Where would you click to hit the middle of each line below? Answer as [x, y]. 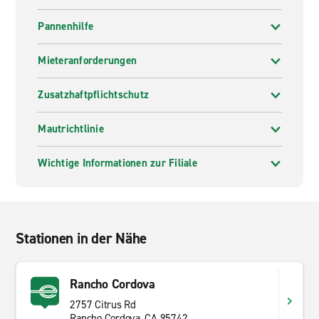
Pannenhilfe [66, 26]
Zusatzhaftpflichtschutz [94, 95]
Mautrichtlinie [71, 129]
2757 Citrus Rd [103, 305]
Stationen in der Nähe [82, 239]
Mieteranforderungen [88, 61]
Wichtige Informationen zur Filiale [117, 163]
